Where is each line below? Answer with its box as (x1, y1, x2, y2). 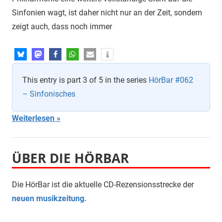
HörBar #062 (149, 75, 193, 85)
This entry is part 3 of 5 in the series (22, 75, 149, 85)
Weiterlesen (12, 113, 55, 123)
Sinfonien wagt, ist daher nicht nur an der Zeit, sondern (12, 8, 202, 18)
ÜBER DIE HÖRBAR (12, 150, 129, 167)
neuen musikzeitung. (12, 194, 87, 204)
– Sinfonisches (22, 89, 75, 99)
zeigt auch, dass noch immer (12, 22, 112, 32)
